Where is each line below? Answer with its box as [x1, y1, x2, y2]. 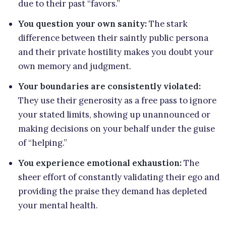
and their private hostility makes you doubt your [18, 46, 213, 58]
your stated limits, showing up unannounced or [18, 108, 210, 120]
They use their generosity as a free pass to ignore [18, 94, 216, 106]
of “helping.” [18, 137, 67, 148]
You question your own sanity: [18, 18, 147, 29]
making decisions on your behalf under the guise [18, 123, 215, 134]
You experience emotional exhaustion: [18, 157, 182, 168]
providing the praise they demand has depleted [18, 185, 207, 197]
